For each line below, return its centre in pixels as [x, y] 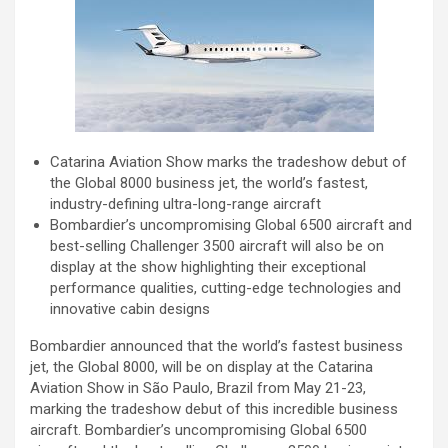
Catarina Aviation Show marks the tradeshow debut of [228, 162]
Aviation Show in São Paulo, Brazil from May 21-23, [198, 388]
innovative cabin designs [130, 309]
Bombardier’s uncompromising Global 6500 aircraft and [231, 225]
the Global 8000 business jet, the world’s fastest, [209, 183]
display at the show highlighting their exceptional [208, 267]
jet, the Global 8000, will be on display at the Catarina [201, 367]
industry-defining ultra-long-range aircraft [185, 204]
